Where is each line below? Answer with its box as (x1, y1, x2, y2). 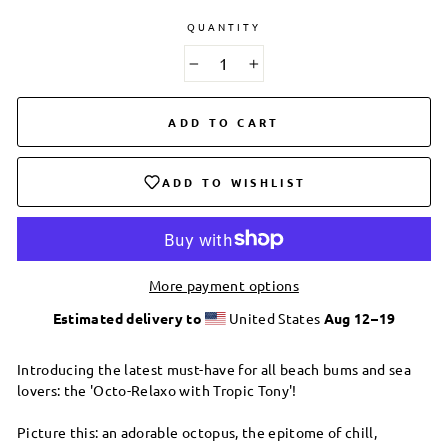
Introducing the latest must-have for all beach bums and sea (17, 359, 412, 378)
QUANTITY (186, 19, 262, 34)
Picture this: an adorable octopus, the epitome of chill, (17, 422, 378, 441)
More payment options (149, 275, 299, 294)
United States (225, 308, 324, 327)
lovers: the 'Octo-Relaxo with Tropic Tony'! (17, 380, 297, 399)
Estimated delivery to (52, 308, 202, 327)
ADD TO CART (168, 113, 280, 130)
